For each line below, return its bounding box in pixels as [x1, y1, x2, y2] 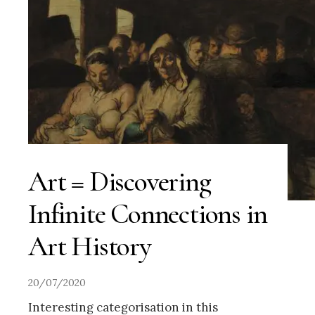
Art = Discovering [28, 165, 211, 199]
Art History [28, 229, 151, 264]
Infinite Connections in [28, 197, 267, 231]
